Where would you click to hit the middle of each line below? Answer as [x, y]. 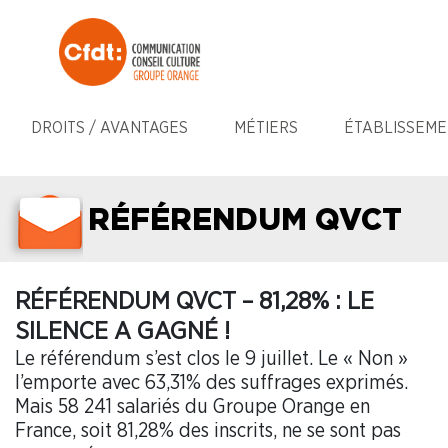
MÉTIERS [266, 127]
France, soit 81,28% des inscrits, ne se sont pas [208, 430]
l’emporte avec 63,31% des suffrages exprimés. [211, 382]
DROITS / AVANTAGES [109, 127]
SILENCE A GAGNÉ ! [122, 331]
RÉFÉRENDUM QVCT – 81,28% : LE [194, 301]
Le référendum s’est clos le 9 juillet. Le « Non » [211, 358]
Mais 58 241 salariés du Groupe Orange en [192, 406]
